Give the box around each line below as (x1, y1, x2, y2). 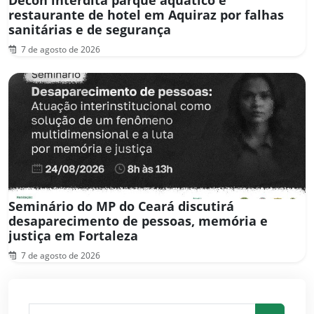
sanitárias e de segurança (8, 20, 178, 38)
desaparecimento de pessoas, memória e (8, 212, 268, 229)
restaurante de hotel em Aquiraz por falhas (8, 6, 284, 23)
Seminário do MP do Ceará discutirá (8, 197, 234, 214)
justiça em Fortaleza (8, 226, 138, 244)
